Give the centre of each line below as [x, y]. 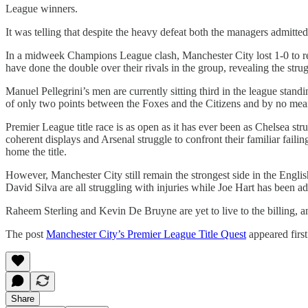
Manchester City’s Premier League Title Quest [146, 234]
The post [26, 234]
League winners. [42, 8]
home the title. [36, 151]
